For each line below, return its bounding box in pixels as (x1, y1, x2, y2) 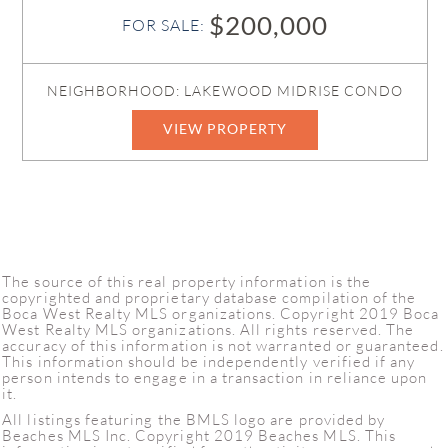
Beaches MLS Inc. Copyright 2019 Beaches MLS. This (2, 425, 396, 445)
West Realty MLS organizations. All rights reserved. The (2, 319, 415, 339)
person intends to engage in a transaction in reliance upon (2, 367, 428, 387)
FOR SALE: (121, 15, 210, 36)
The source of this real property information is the (2, 271, 372, 291)
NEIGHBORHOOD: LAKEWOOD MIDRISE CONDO (46, 81, 404, 99)
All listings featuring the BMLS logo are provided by (2, 409, 386, 429)
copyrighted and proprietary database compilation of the (2, 287, 417, 307)
